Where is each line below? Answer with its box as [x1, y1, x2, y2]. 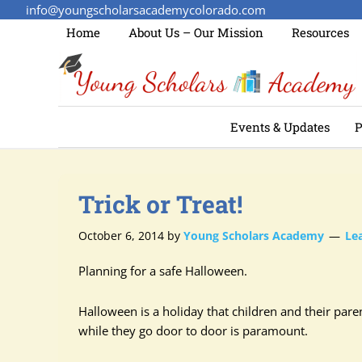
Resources [292, 24, 349, 40]
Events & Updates [230, 119, 330, 135]
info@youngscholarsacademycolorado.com [26, 2, 266, 18]
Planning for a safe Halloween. [78, 263, 247, 279]
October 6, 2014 [78, 228, 164, 243]
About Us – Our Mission [128, 24, 263, 40]
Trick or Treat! [78, 188, 242, 220]
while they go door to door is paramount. [78, 322, 308, 339]
